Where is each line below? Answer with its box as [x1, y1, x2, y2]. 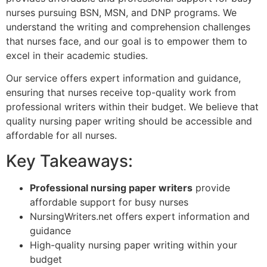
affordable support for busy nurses [30, 195, 188, 208]
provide [193, 181, 230, 194]
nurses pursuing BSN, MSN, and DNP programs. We [6, 7, 237, 19]
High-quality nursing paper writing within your [30, 238, 237, 251]
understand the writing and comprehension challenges [6, 21, 250, 33]
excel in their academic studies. [6, 49, 148, 62]
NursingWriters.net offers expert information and [30, 210, 250, 222]
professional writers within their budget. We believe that [6, 101, 259, 113]
